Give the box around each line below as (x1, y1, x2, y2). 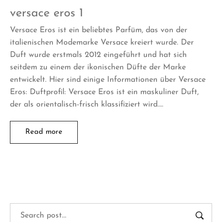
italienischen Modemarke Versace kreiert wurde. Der (10, 38, 194, 47)
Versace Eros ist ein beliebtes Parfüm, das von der (10, 26, 187, 34)
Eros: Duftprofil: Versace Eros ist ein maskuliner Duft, (10, 88, 199, 96)
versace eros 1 (10, 7, 83, 19)
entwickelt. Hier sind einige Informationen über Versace (10, 75, 206, 84)
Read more (25, 128, 62, 136)
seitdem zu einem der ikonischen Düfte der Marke (10, 63, 186, 71)
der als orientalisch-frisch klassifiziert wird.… (10, 100, 163, 109)
